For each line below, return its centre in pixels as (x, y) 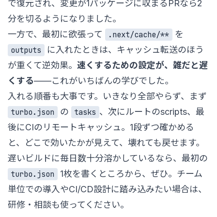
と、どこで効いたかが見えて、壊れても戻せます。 (106, 142)
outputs (26, 50)
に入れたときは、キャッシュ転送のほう (124, 49)
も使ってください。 (90, 204)
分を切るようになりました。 (64, 18)
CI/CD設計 (90, 189)
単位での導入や (38, 189)
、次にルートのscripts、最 (152, 111)
